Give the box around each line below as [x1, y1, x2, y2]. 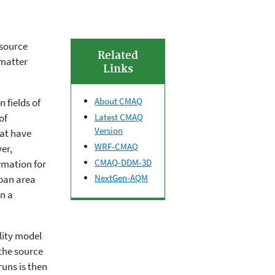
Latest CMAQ [95, 111, 144, 123]
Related [98, 49, 139, 63]
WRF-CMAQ [95, 140, 139, 152]
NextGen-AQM [95, 172, 149, 184]
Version [95, 125, 123, 137]
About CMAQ [95, 95, 143, 107]
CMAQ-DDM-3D [95, 156, 152, 168]
